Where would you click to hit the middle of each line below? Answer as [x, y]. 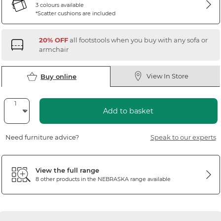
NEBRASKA [113, 179]
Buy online [59, 76]
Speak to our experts [183, 137]
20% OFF [53, 40]
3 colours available [59, 5]
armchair [54, 49]
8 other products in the [66, 179]
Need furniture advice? [42, 137]
